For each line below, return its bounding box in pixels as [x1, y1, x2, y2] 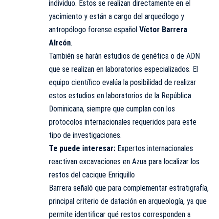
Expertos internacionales [117, 144, 193, 153]
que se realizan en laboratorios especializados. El [49, 65, 198, 74]
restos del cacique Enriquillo [49, 170, 135, 180]
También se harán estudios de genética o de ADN [49, 51, 200, 61]
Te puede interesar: [49, 144, 117, 153]
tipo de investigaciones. [49, 131, 122, 140]
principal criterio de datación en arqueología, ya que [49, 197, 207, 206]
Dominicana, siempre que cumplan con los [49, 104, 175, 114]
